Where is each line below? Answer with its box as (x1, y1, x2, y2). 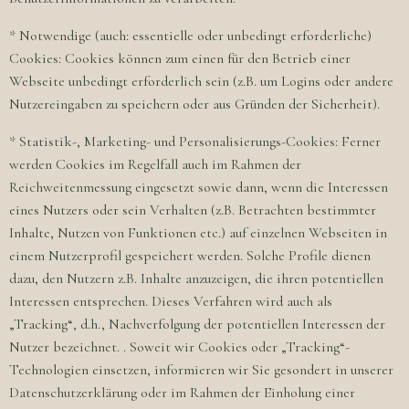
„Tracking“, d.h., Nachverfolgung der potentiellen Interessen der (9, 315, 385, 333)
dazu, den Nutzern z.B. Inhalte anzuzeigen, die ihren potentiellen (9, 269, 383, 288)
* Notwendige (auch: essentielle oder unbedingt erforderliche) (9, 26, 372, 45)
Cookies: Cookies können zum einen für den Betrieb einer (9, 49, 351, 68)
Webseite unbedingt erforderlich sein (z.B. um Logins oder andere (9, 72, 393, 90)
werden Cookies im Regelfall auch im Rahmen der (9, 155, 301, 173)
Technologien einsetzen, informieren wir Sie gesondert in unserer (9, 361, 393, 379)
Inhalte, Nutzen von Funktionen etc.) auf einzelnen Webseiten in (9, 224, 387, 242)
